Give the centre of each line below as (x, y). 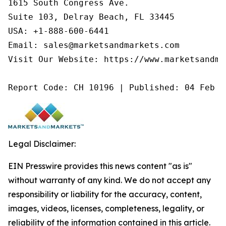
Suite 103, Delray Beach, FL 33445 (91, 17)
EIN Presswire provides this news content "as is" (100, 166)
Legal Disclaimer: (42, 144)
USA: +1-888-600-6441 (59, 31)
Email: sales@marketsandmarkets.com (94, 45)
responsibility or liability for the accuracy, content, (105, 194)
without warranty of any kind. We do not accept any (109, 180)
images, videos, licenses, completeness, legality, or (106, 208)
